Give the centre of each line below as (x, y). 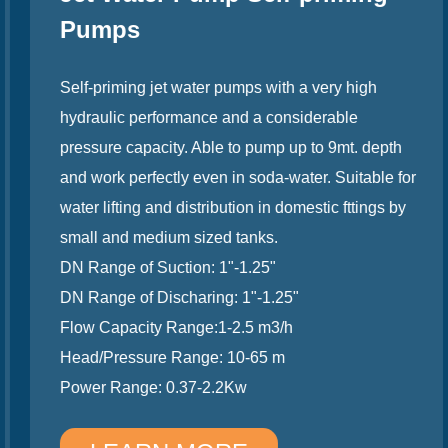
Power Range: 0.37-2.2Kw (138, 388)
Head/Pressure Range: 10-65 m (157, 358)
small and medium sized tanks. (154, 238)
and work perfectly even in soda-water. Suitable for (223, 178)
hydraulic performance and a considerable (194, 118)
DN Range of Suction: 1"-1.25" (153, 268)
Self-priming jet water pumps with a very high (203, 88)
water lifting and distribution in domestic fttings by (218, 208)
